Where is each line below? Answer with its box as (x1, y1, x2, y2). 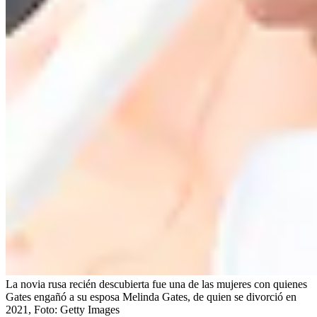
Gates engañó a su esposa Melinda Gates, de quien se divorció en (6, 290, 296, 303)
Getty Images (60, 303, 120, 316)
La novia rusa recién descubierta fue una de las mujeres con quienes (6, 277, 307, 290)
